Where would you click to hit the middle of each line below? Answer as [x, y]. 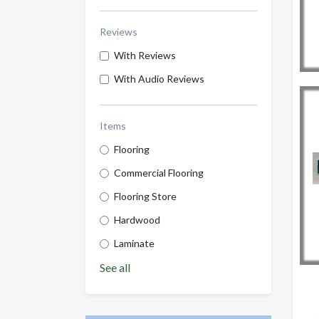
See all [115, 268]
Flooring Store [145, 197]
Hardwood [137, 220]
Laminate [134, 244]
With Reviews [145, 56]
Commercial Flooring [159, 173]
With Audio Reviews [159, 79]
